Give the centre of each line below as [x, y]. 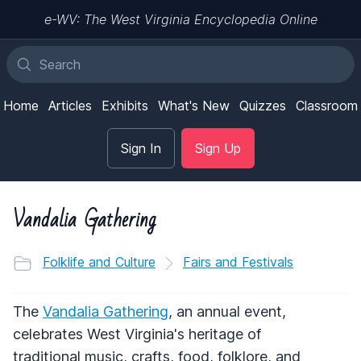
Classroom [327, 106]
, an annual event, [227, 311]
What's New [194, 106]
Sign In [141, 148]
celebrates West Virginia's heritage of [137, 334]
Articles [70, 106]
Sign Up [218, 148]
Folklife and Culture [99, 262]
